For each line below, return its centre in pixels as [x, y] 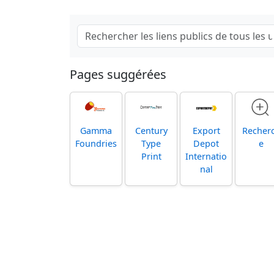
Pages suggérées [118, 74]
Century [151, 130]
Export [206, 130]
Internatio [206, 156]
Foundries [96, 143]
